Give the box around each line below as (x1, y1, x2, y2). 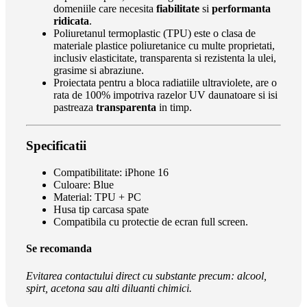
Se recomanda (26, 243, 92, 255)
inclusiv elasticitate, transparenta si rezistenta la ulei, (53, 51, 276, 64)
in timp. (156, 101, 192, 113)
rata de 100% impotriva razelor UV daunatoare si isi (53, 88, 278, 101)
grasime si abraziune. (53, 64, 144, 76)
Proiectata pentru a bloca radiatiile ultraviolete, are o (53, 76, 277, 88)
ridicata (53, 14, 89, 27)
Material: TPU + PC (53, 191, 141, 204)
